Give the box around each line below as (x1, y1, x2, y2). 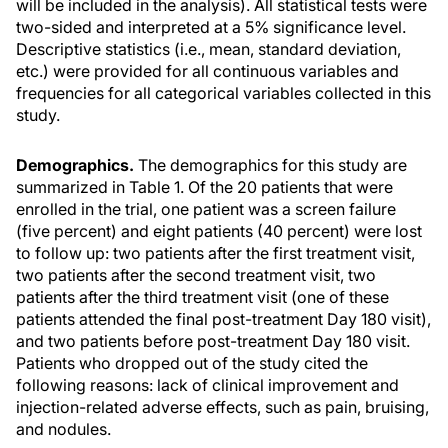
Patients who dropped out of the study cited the (16, 353, 368, 373)
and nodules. (16, 419, 111, 439)
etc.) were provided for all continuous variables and (16, 61, 399, 81)
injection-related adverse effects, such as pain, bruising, (16, 397, 429, 417)
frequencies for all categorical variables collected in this (16, 83, 431, 103)
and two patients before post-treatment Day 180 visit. (16, 331, 410, 351)
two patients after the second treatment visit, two (16, 265, 376, 285)
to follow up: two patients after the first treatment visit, (16, 243, 415, 263)
